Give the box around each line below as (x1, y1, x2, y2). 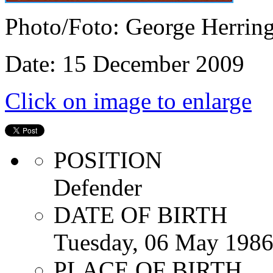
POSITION (54, 146, 162, 173)
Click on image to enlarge (5, 87, 252, 114)
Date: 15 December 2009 (5, 50, 244, 77)
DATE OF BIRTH (54, 201, 227, 228)
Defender (54, 174, 142, 200)
